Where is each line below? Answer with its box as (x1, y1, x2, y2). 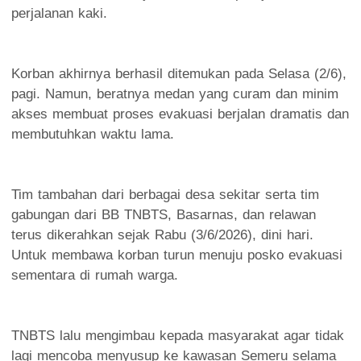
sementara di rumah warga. (11, 267, 178, 283)
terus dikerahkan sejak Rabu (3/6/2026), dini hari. (11, 226, 313, 243)
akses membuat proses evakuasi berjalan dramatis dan (11, 106, 349, 122)
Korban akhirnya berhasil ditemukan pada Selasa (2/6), (11, 65, 346, 81)
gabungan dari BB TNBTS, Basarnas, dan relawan (11, 206, 316, 222)
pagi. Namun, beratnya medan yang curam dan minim (11, 85, 338, 102)
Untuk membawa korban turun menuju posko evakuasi (11, 247, 342, 263)
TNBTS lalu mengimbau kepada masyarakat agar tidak (11, 327, 344, 343)
